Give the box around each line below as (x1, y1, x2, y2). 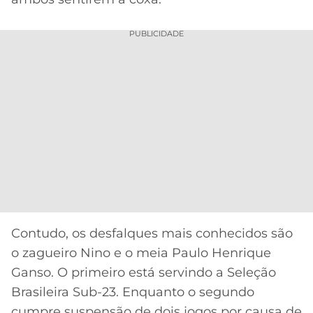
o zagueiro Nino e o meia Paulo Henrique (11, 245, 271, 261)
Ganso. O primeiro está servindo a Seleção (11, 265, 276, 281)
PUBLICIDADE (129, 29, 184, 39)
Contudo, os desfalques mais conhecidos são (11, 226, 293, 242)
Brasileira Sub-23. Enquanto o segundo (11, 284, 254, 300)
